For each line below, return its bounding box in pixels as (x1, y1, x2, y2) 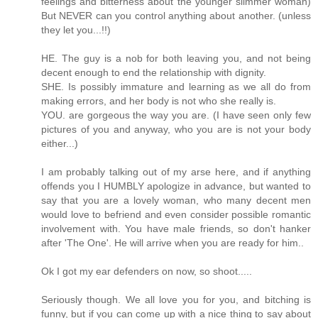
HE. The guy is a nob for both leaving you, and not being (41, 52, 311, 64)
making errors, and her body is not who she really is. (41, 94, 276, 106)
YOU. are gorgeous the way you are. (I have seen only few (41, 109, 311, 121)
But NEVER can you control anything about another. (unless (41, 9, 311, 21)
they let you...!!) (41, 23, 111, 35)
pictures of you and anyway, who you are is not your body (41, 123, 311, 135)
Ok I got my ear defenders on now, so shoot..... (41, 265, 252, 277)
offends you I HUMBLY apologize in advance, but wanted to (41, 180, 311, 192)
